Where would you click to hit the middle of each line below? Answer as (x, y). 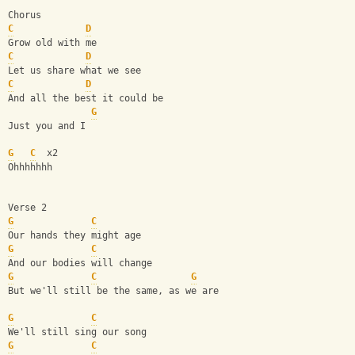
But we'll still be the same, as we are (113, 291)
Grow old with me (52, 43)
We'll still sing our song (77, 332)
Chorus (25, 15)
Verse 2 (27, 208)
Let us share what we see (74, 71)
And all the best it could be (86, 99)
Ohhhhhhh (30, 168)
